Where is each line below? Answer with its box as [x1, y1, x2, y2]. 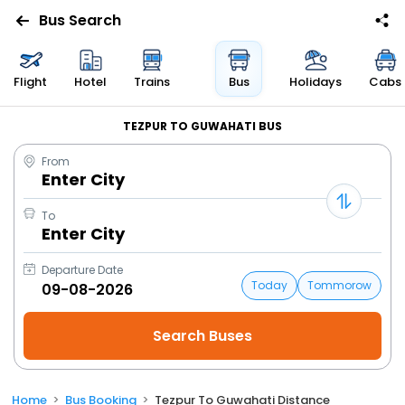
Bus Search [38, 10, 121, 31]
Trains [134, 73, 170, 90]
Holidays [289, 73, 342, 90]
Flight [14, 73, 47, 90]
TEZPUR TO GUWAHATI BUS [123, 118, 282, 135]
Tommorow [307, 278, 372, 294]
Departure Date [42, 262, 123, 278]
